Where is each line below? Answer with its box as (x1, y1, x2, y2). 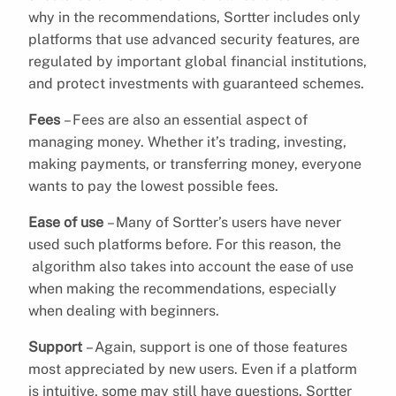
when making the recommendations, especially (28, 279, 337, 297)
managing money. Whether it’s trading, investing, (28, 133, 346, 150)
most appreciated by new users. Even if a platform (28, 360, 357, 377)
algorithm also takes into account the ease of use (28, 257, 354, 275)
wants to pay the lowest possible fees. (28, 177, 282, 194)
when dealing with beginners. (28, 301, 219, 319)
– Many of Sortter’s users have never (103, 213, 341, 231)
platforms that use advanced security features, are (28, 30, 360, 48)
